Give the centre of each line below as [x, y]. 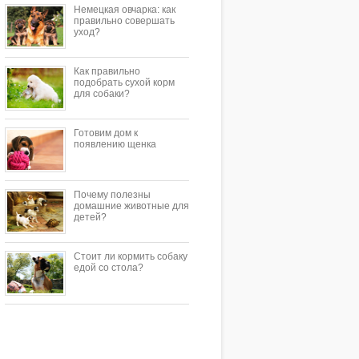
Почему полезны [112, 195]
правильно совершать [124, 21]
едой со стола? [109, 268]
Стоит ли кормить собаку [131, 256]
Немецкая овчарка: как [125, 10]
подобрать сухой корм [124, 83]
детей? [90, 217]
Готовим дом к [106, 133]
